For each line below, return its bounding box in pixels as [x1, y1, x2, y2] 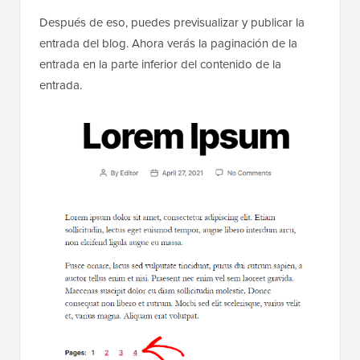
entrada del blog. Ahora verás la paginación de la [39, 34, 297, 52]
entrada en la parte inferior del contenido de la [39, 55, 281, 73]
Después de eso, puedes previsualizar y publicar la [39, 13, 305, 31]
